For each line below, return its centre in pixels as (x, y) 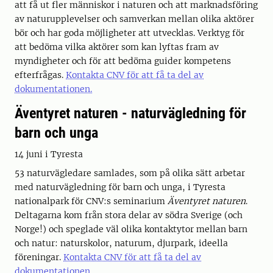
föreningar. (39, 257)
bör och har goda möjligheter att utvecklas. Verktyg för (129, 33)
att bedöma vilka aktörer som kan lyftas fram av (117, 47)
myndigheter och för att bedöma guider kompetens (123, 61)
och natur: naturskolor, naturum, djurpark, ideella (121, 243)
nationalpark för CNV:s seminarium (91, 201)
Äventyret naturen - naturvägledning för (130, 113)
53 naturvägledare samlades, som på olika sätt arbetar (130, 173)
